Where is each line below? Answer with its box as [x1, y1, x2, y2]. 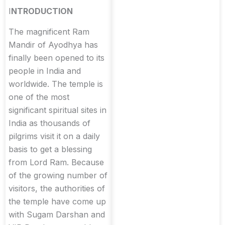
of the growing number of [9, 170, 107, 180]
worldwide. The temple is [9, 78, 103, 89]
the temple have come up [9, 196, 106, 206]
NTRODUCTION [11, 6, 73, 17]
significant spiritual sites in [9, 104, 106, 115]
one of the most [9, 91, 69, 102]
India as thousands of [9, 118, 90, 128]
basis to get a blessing [9, 144, 92, 154]
